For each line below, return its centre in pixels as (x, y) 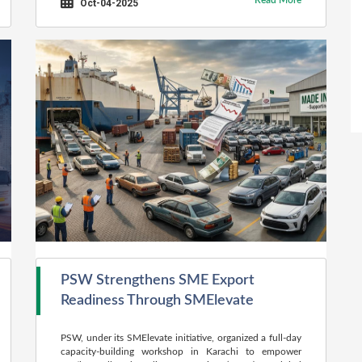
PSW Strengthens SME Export (158, 280)
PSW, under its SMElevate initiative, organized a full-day (181, 338)
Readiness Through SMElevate (157, 301)
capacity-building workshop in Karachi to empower (181, 351)
